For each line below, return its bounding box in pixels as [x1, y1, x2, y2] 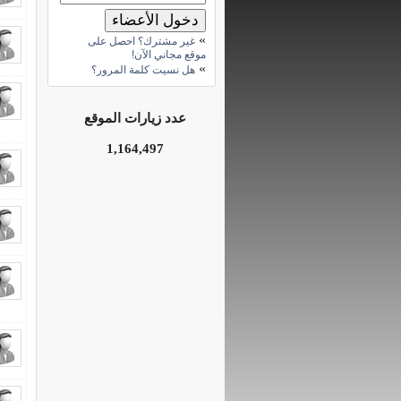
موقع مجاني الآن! [132, 48, 206, 61]
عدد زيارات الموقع [84, 110, 186, 126]
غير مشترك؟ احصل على [88, 35, 195, 47]
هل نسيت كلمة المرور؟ [91, 64, 195, 76]
